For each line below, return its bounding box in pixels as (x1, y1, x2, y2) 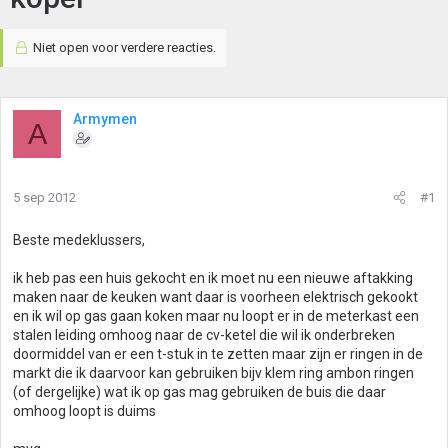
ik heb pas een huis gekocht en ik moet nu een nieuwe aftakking (13, 270, 413, 286)
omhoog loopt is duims (13, 403, 156, 419)
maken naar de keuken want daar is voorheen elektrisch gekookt (13, 289, 418, 305)
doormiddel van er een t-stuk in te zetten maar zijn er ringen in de (13, 346, 423, 362)
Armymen (73, 111, 137, 127)
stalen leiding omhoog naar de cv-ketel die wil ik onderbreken (13, 327, 395, 343)
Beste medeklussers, (13, 232, 145, 248)
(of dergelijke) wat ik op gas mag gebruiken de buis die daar (13, 384, 386, 400)
